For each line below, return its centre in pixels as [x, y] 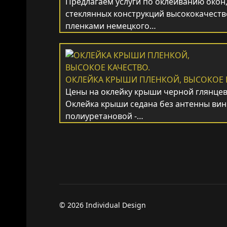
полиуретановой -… [104, 116]
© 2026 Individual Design [103, 205]
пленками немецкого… [111, 26]
